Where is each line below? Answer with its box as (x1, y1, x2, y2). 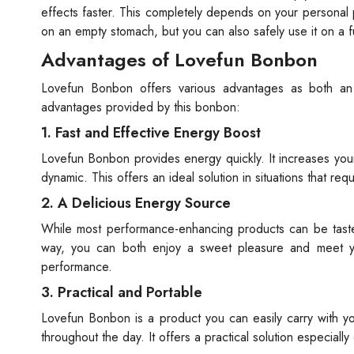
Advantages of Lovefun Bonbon (41, 45, 318, 73)
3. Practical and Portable (41, 281, 202, 303)
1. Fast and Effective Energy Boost (41, 122, 261, 143)
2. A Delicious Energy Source (41, 192, 231, 213)
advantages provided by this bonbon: (41, 97, 240, 116)
